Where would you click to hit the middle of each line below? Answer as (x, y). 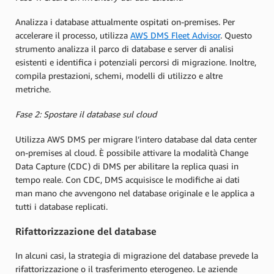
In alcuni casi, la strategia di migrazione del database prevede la (137, 256)
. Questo (236, 35)
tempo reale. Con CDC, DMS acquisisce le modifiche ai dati (128, 179)
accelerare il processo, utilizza (73, 35)
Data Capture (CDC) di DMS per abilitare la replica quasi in (127, 166)
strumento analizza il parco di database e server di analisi (124, 49)
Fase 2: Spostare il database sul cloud (86, 114)
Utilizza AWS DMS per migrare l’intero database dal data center (136, 139)
